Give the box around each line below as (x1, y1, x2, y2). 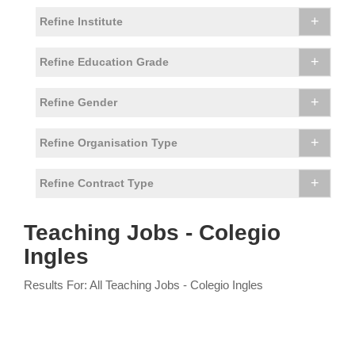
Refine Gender (40, 96, 117, 109)
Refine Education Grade (40, 55, 169, 69)
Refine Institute (40, 15, 123, 29)
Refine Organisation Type (40, 136, 177, 150)
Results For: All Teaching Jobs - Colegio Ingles (24, 278, 263, 292)
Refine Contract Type (40, 177, 154, 190)
